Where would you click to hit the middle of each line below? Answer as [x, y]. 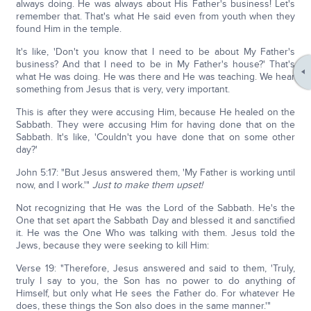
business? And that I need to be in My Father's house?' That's [155, 65]
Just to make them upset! [147, 185]
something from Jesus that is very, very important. [123, 90]
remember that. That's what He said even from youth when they [155, 17]
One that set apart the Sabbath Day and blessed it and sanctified [155, 221]
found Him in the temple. [68, 29]
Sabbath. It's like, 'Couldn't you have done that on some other [155, 137]
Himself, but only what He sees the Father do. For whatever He [155, 294]
